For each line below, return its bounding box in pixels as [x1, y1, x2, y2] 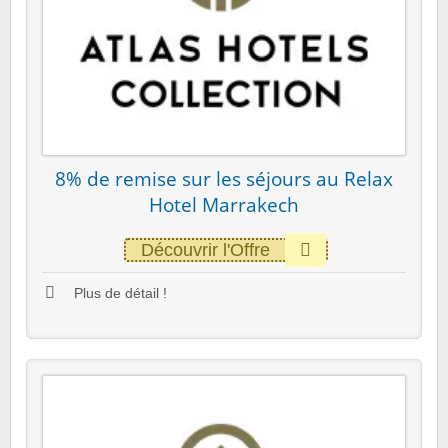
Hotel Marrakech [149, 191, 299, 218]
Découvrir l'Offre [140, 239, 270, 260]
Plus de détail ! [70, 285, 167, 301]
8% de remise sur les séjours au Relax [55, 165, 393, 192]
